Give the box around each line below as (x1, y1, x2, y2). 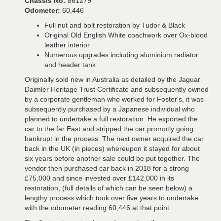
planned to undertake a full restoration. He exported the (25, 114, 198, 123)
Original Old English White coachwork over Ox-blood (44, 31, 208, 39)
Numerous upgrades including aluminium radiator (44, 50, 198, 59)
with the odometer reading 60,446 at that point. (25, 203, 171, 212)
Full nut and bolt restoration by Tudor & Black (44, 21, 185, 29)
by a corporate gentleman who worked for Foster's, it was (25, 95, 204, 103)
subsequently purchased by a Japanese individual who (25, 105, 195, 113)
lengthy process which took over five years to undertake (25, 193, 198, 202)
